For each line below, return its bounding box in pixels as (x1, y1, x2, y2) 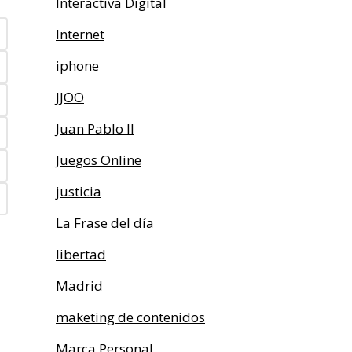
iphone (56, 57, 99, 75)
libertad (56, 245, 106, 263)
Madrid (56, 277, 103, 295)
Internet (56, 25, 104, 43)
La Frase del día (56, 214, 154, 232)
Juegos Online (56, 151, 141, 169)
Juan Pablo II (56, 119, 134, 137)
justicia (56, 182, 101, 200)
